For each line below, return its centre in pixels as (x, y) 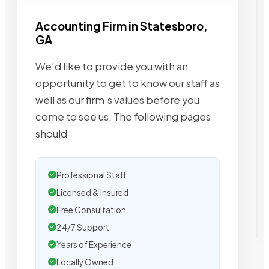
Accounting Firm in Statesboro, (121, 26)
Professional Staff (91, 175)
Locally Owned (85, 262)
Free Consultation (91, 210)
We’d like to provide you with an (112, 67)
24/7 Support (83, 228)
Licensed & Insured (92, 193)
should (51, 134)
